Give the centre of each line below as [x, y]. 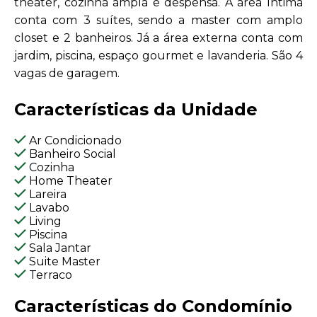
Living [44, 221]
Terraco [49, 275]
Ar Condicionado [74, 140]
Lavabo [48, 207]
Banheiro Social [71, 154]
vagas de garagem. [67, 73]
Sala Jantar [59, 248]
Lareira [46, 194]
